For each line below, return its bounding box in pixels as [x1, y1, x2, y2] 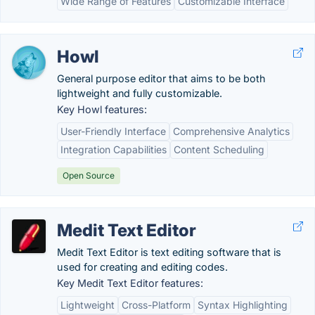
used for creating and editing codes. [57, 261, 228, 273]
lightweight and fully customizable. [57, 87, 222, 99]
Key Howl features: [57, 103, 147, 115]
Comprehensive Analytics [173, 125, 290, 137]
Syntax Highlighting [198, 299, 288, 311]
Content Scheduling [174, 143, 264, 155]
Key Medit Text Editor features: [57, 277, 203, 289]
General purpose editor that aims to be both [57, 72, 266, 84]
